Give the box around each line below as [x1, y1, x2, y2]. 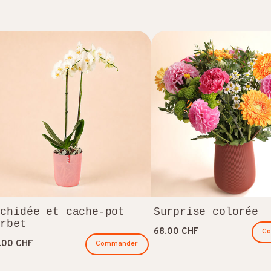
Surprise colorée [153, 205, 258, 218]
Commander [96, 239, 139, 249]
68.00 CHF [153, 226, 199, 238]
